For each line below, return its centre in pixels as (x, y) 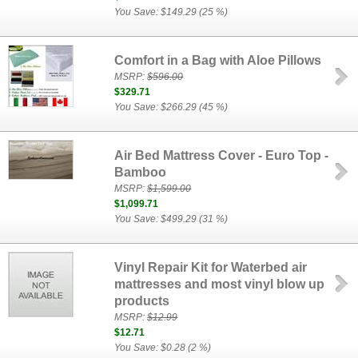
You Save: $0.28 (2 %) (163, 348)
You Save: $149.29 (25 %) (171, 12)
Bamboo (141, 172)
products (142, 301)
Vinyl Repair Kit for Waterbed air (211, 267)
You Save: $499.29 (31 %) (171, 219)
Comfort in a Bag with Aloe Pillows (218, 60)
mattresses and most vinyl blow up (220, 284)
